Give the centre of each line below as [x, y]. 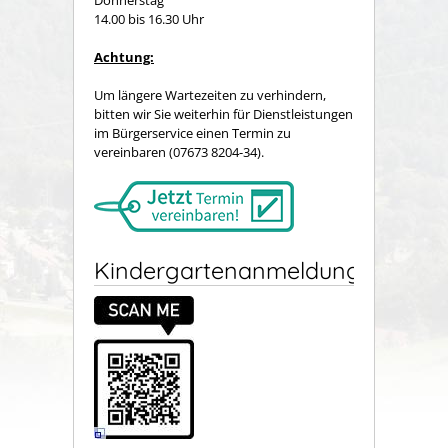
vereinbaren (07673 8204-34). [179, 151]
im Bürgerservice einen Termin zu [192, 132]
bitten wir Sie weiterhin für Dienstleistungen [223, 113]
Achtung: [124, 56]
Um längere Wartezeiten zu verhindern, [210, 94]
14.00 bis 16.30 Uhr [152, 18]
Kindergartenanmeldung [227, 271]
